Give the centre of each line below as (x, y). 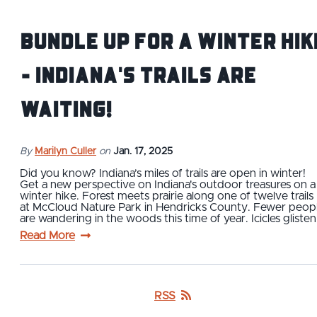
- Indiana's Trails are (138, 74)
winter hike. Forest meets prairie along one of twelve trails (167, 196)
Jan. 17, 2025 (143, 151)
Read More (47, 235)
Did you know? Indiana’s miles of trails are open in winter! (163, 173)
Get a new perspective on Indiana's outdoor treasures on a (168, 184)
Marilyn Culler (65, 151)
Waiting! (66, 108)
